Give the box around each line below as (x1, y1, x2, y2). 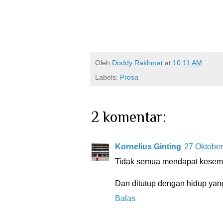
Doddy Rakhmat (112, 58, 163, 67)
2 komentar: (91, 109, 166, 126)
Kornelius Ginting (115, 142, 181, 151)
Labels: (95, 73, 120, 82)
